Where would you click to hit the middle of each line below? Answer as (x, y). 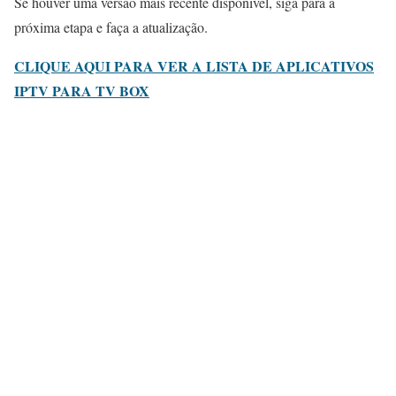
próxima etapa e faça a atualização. (111, 27)
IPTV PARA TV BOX (82, 91)
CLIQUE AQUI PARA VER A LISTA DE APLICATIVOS (194, 66)
